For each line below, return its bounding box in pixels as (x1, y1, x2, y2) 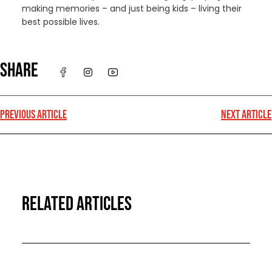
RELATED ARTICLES (21, 192, 132, 216)
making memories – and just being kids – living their (21, 2, 242, 15)
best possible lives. (21, 15, 100, 28)
